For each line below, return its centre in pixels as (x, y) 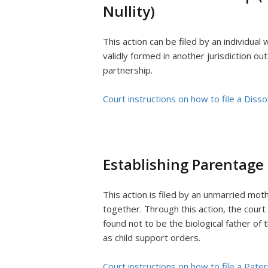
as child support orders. (153, 237)
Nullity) (129, 11)
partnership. (129, 70)
